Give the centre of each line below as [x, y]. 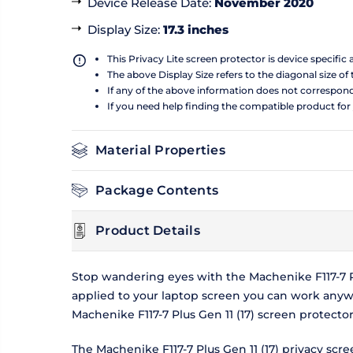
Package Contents [157, 191]
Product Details [148, 231]
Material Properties [160, 150]
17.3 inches [196, 30]
